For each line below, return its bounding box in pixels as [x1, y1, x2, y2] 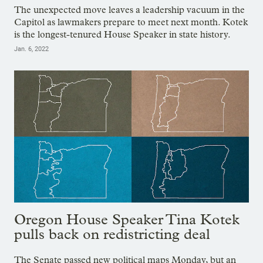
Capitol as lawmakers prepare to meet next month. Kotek [14, 16, 248, 28]
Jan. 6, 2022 [14, 45, 49, 53]
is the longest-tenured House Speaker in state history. [14, 29, 231, 41]
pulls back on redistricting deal [14, 225, 210, 242]
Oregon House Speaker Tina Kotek [14, 210, 240, 228]
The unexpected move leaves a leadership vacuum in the [14, 4, 245, 16]
